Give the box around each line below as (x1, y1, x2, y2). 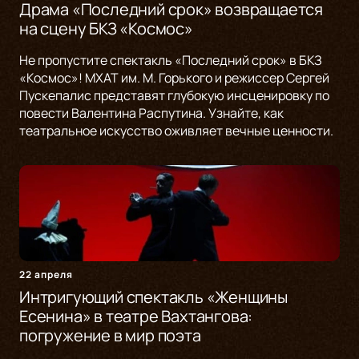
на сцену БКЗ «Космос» (19, 18, 193, 40)
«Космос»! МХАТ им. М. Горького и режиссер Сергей (19, 69, 329, 87)
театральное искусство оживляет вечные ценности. (19, 122, 333, 140)
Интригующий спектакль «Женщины (19, 286, 288, 309)
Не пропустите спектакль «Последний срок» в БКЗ (19, 51, 322, 70)
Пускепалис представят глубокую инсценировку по (19, 87, 329, 105)
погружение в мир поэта (19, 325, 201, 347)
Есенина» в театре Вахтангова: (19, 305, 253, 328)
